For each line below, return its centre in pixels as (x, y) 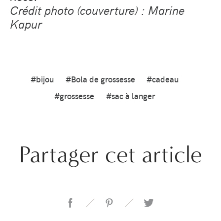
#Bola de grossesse (100, 79)
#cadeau (163, 79)
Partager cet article (110, 154)
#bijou (42, 79)
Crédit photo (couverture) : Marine (97, 10)
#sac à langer (130, 96)
